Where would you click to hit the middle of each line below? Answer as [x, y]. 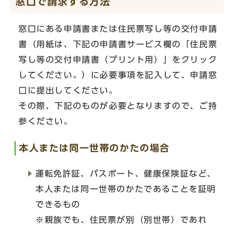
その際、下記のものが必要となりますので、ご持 [118, 106]
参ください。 [46, 121]
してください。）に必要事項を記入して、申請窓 [118, 75]
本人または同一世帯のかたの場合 [94, 148]
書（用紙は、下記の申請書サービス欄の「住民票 [118, 44]
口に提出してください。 [68, 90]
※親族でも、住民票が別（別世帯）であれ [121, 220]
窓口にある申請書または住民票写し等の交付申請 [118, 29]
